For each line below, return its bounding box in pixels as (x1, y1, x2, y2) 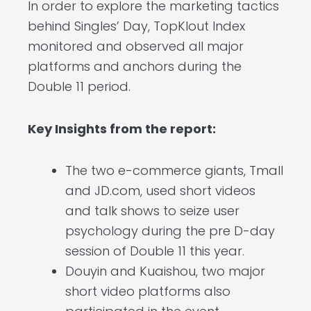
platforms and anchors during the (28, 58, 242, 76)
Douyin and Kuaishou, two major (65, 262, 265, 280)
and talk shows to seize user (65, 202, 239, 220)
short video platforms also (65, 283, 230, 301)
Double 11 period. (28, 78, 131, 96)
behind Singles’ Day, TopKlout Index (28, 17, 245, 35)
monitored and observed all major (28, 37, 244, 56)
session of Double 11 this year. (65, 242, 244, 260)
